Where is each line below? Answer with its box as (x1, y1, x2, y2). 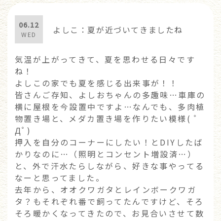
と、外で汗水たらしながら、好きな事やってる (15, 160, 205, 172)
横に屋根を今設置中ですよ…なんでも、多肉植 (15, 101, 205, 113)
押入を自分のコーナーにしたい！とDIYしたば (15, 136, 203, 148)
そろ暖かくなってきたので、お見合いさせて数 (15, 207, 205, 220)
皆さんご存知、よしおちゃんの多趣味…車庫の (15, 89, 206, 101)
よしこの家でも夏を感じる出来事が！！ (15, 77, 179, 89)
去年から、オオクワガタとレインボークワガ (15, 184, 196, 196)
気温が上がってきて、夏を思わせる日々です (15, 53, 195, 66)
